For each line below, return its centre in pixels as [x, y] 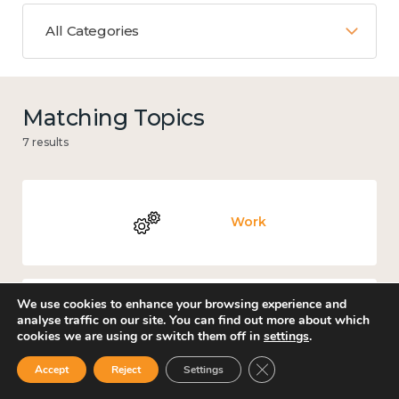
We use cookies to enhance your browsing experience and [182, 304]
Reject [126, 370]
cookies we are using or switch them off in [140, 336]
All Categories [92, 30]
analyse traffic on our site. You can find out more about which [193, 320]
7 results [45, 142]
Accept [52, 370]
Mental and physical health [248, 321]
